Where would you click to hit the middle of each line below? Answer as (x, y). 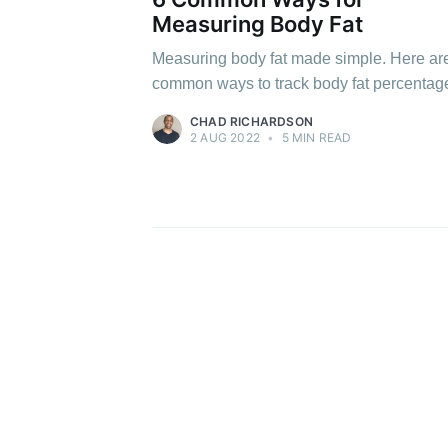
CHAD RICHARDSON (251, 121)
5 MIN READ (315, 137)
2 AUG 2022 (225, 137)
